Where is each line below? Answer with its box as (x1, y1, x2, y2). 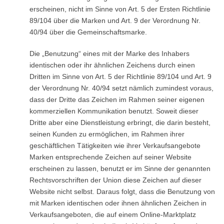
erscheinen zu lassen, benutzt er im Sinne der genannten (29, 164, 210, 172)
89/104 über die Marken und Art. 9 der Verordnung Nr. (29, 16, 200, 24)
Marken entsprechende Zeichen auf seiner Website (29, 153, 191, 161)
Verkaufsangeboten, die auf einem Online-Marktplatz (29, 210, 196, 218)
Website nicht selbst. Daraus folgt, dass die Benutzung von (29, 187, 215, 195)
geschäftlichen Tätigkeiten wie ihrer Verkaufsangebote (29, 141, 200, 149)
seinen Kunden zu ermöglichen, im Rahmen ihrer (29, 130, 184, 138)
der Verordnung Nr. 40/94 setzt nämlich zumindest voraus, (29, 84, 213, 92)
